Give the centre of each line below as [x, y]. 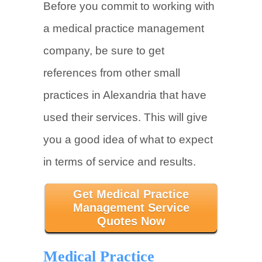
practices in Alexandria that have [125, 95]
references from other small [112, 73]
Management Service [131, 208]
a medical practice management [124, 28]
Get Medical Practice [131, 194]
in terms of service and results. [120, 162]
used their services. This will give [125, 117]
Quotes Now [131, 221]
